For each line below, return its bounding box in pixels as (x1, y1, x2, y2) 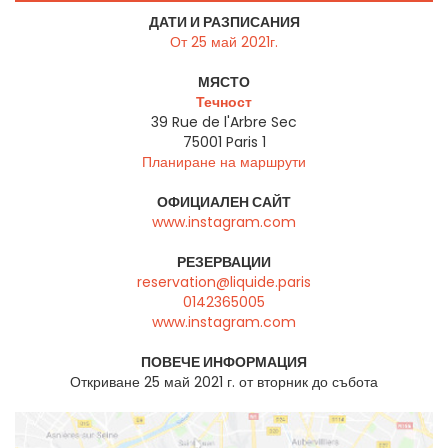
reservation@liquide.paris (137, 272, 311, 293)
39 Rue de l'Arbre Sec (151, 112, 297, 133)
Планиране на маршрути (142, 152, 306, 173)
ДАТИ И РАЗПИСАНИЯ (148, 12, 300, 33)
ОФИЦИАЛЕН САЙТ (157, 192, 291, 213)
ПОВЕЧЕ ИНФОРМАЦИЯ (141, 352, 307, 373)
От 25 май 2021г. (170, 32, 278, 53)
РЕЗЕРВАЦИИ (177, 252, 271, 273)
